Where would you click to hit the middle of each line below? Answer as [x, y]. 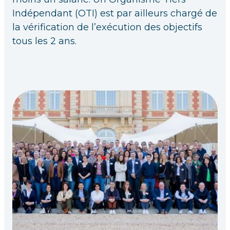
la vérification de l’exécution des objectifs [107, 27]
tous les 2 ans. [44, 41]
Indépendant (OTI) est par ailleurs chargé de [115, 14]
